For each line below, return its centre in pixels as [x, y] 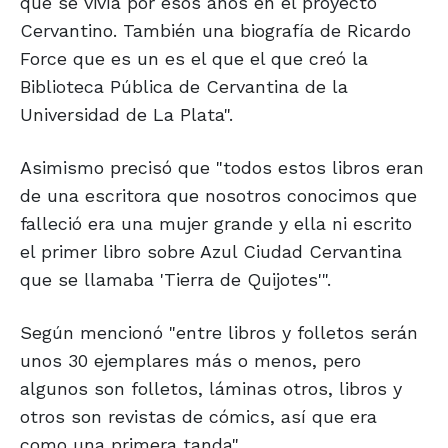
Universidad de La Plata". [126, 115]
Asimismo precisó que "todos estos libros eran [222, 168]
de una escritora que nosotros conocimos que [218, 196]
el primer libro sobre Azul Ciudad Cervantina [211, 252]
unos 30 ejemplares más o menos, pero [190, 361]
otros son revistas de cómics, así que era [198, 417]
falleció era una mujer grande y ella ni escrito [216, 224]
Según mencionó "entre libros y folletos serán [219, 333]
